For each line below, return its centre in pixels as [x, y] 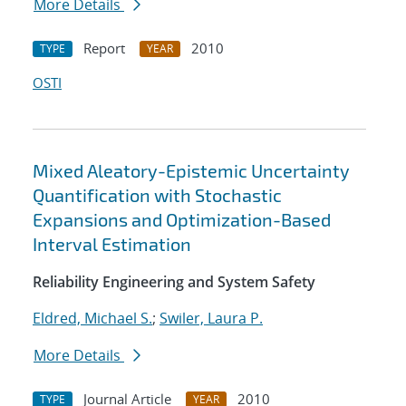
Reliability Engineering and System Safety [174, 282]
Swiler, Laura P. [211, 319]
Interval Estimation [112, 244]
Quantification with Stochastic [157, 195]
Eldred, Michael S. [92, 319]
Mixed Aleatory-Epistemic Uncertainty [191, 171]
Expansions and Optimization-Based [182, 220]
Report [104, 48]
